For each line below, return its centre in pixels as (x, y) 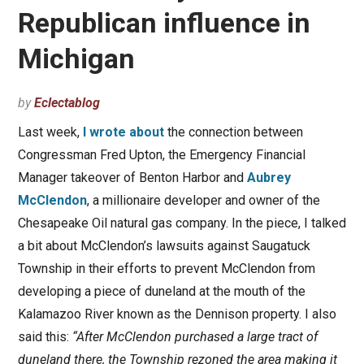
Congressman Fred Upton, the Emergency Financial (161, 155)
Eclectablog (67, 103)
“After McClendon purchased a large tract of (195, 337)
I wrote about (123, 132)
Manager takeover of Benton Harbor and (132, 178)
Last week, (50, 132)
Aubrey (269, 178)
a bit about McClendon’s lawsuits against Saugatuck (164, 246)
